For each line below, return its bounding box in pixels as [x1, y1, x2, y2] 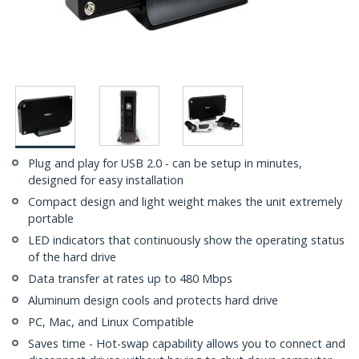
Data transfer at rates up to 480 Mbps [28, 271, 232, 287]
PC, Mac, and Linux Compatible [28, 314, 194, 330]
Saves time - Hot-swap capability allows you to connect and [28, 336, 345, 352]
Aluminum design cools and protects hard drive [28, 292, 278, 309]
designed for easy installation [28, 172, 184, 188]
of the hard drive [28, 249, 116, 265]
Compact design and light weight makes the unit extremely [28, 194, 342, 210]
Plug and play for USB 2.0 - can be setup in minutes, [28, 155, 302, 171]
